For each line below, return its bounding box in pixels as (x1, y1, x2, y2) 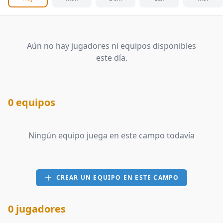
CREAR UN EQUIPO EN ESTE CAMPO (56, 173, 179, 182)
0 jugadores (8, 202, 66, 216)
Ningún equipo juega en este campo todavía (28, 130, 195, 141)
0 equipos (8, 96, 55, 109)
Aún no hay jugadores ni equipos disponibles (27, 40, 196, 51)
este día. (96, 52, 127, 63)
